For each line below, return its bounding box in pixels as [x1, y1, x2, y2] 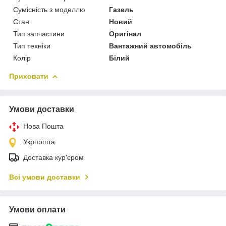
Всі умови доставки [9, 173, 80, 182]
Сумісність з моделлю [13, 6, 85, 14]
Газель [109, 6, 134, 14]
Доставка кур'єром [23, 153, 84, 162]
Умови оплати [9, 205, 66, 214]
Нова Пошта [23, 122, 64, 131]
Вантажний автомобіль [109, 42, 192, 50]
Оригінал [109, 30, 142, 38]
